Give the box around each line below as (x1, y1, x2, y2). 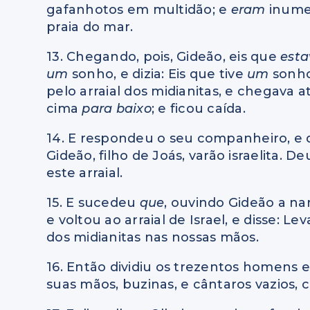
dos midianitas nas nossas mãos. (46, 230, 259, 246)
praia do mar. (46, 19, 134, 35)
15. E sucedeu (46, 195, 140, 211)
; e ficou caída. (151, 101, 246, 117)
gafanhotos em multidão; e (46, 2, 231, 18)
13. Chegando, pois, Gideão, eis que (46, 49, 281, 65)
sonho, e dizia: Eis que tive (71, 66, 248, 82)
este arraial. (46, 165, 123, 181)
